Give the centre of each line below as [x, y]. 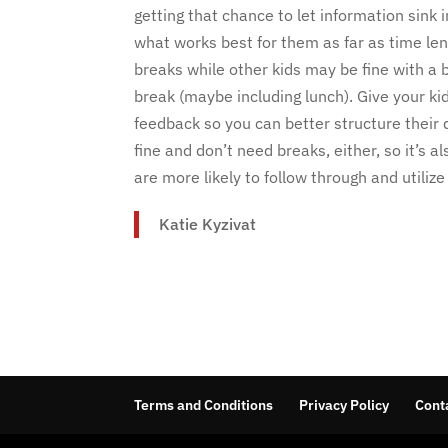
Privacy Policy [344, 405]
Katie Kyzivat [208, 224]
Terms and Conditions [204, 405]
